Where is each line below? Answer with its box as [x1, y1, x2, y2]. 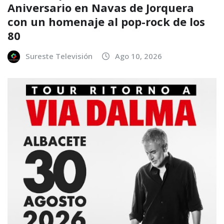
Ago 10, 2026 [115, 50, 162, 61]
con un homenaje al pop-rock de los [7, 13, 205, 29]
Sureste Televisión [25, 50, 92, 61]
